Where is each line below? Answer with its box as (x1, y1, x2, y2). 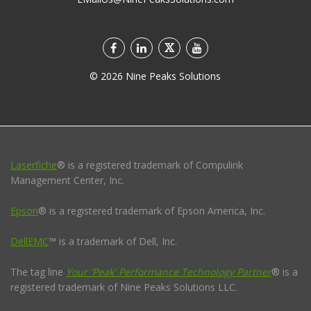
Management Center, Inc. (10, 173, 124, 187)
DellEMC (10, 234, 49, 248)
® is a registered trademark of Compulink (57, 158, 243, 171)
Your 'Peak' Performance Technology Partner (66, 264, 271, 278)
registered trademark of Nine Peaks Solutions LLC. (10, 280, 237, 294)
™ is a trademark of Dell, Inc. (49, 234, 177, 248)
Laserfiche (10, 158, 57, 171)
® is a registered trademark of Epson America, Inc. (38, 203, 265, 217)
